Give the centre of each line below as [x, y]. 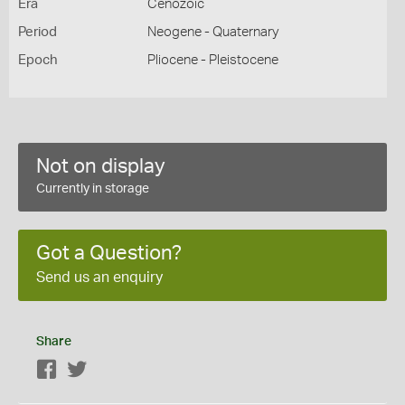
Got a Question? [109, 253]
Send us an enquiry [99, 278]
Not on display [101, 166]
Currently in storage [93, 189]
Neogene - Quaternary [212, 32]
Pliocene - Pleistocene [212, 60]
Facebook [86, 371]
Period [38, 32]
